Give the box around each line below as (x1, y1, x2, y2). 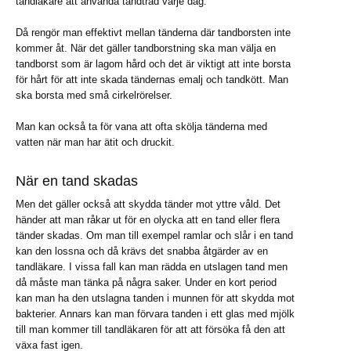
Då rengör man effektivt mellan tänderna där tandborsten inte (16, 26, 291, 38)
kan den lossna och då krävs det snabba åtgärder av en (16, 244, 268, 257)
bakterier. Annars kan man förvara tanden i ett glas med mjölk (16, 307, 295, 320)
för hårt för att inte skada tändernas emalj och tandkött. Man (16, 73, 288, 85)
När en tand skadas (16, 172, 138, 189)
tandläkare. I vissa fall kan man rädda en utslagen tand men (16, 260, 288, 273)
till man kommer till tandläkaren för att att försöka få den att (16, 323, 285, 335)
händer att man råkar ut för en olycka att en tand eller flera (16, 213, 280, 226)
